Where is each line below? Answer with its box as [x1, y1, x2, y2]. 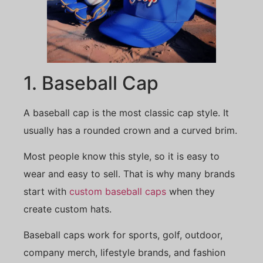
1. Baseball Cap [23, 71, 159, 95]
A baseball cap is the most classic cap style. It [23, 106, 229, 119]
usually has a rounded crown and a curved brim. [23, 124, 237, 136]
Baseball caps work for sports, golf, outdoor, [23, 229, 222, 241]
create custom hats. [23, 203, 112, 215]
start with [23, 185, 69, 197]
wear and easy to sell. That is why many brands [23, 167, 235, 180]
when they [166, 185, 215, 197]
